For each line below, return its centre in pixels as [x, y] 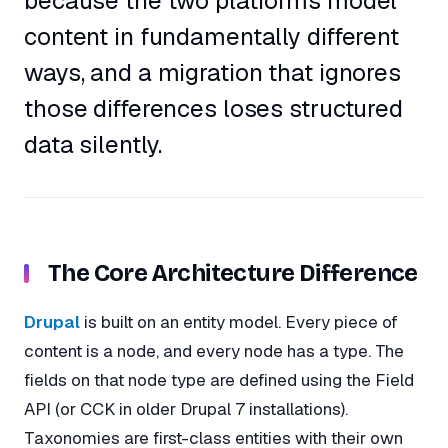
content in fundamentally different [211, 37]
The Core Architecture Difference [233, 273]
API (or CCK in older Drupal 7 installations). [186, 408]
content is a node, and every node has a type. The [214, 350]
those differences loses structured [213, 109]
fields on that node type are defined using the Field [219, 379]
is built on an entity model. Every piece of [239, 321]
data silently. [93, 145]
